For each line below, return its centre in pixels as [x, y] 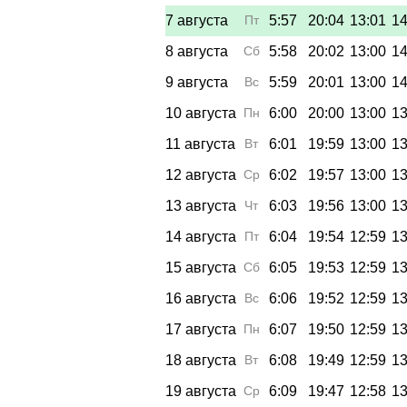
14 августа [201, 236]
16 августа [201, 298]
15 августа [201, 267]
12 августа [201, 174]
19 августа [201, 391]
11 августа [200, 144]
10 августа [201, 113]
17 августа [201, 329]
